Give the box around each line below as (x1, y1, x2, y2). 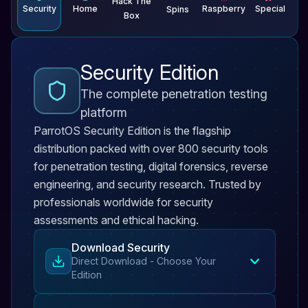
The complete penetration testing (80, 87, 267, 101)
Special (254, 3, 285, 14)
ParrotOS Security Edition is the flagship (34, 124, 231, 137)
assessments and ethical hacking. (34, 213, 199, 227)
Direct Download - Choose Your (71, 255, 216, 267)
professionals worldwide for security (34, 195, 213, 209)
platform (80, 105, 127, 120)
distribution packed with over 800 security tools (34, 142, 268, 155)
